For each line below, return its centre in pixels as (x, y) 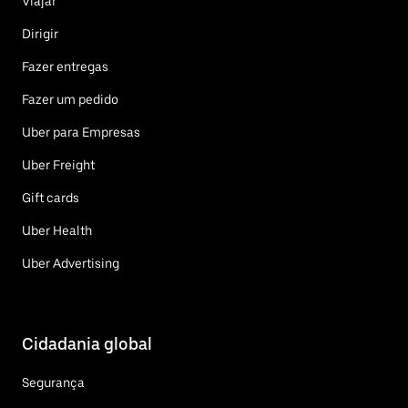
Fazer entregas (65, 66)
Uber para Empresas (81, 132)
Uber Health (57, 230)
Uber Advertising (71, 263)
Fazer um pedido (70, 99)
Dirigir (40, 33)
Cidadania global (87, 343)
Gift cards (51, 197)
